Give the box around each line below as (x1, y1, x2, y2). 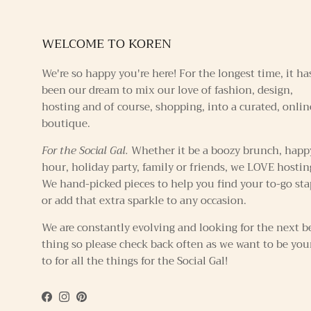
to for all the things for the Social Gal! (42, 252, 228, 271)
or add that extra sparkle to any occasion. (42, 192, 246, 210)
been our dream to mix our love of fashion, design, (42, 81, 293, 100)
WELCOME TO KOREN (42, 33, 171, 56)
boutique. (42, 115, 90, 133)
